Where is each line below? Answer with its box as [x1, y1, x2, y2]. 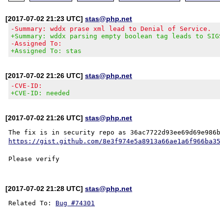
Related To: [8, 199, 56, 207]
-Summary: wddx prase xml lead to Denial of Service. [11, 25, 212, 32]
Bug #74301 [55, 199, 95, 207]
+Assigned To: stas [11, 47, 82, 55]
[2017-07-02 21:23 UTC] [5, 14, 85, 23]
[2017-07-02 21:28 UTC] [5, 184, 85, 192]
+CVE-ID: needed [11, 89, 70, 97]
